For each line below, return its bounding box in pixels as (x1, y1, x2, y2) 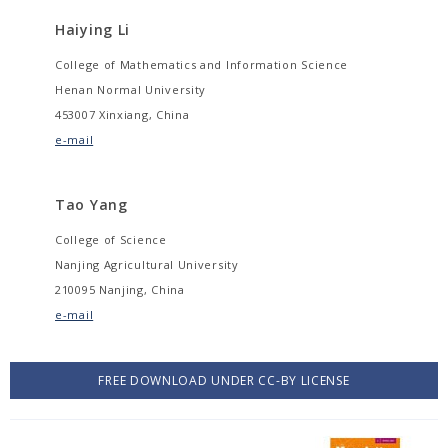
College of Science (55, 232, 167, 247)
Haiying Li (55, 20, 130, 39)
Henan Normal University (55, 82, 207, 97)
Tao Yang (55, 195, 128, 214)
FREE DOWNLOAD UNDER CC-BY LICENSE (98, 372, 350, 389)
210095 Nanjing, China (55, 282, 185, 297)
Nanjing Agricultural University (55, 257, 239, 272)
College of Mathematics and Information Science (55, 57, 349, 72)
